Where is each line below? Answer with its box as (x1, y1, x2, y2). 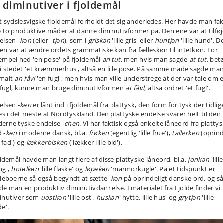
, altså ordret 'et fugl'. (144, 83, 210, 92)
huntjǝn (154, 36, 179, 45)
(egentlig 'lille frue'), (109, 128, 172, 137)
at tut (189, 55, 207, 64)
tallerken (172, 128, 199, 137)
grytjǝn (178, 193, 200, 202)
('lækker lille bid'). (67, 138, 123, 147)
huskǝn (96, 193, 119, 202)
